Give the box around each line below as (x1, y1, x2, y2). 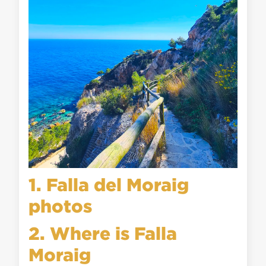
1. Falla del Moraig (28, 175, 189, 194)
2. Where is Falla (28, 223, 178, 243)
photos (28, 196, 93, 216)
